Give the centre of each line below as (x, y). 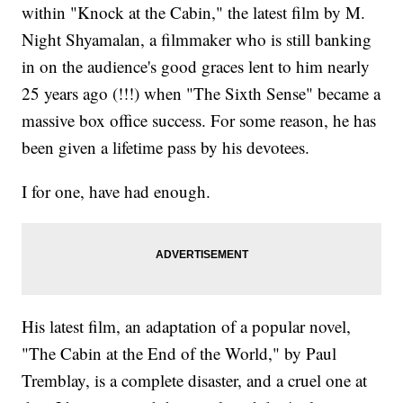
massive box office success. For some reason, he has (199, 121)
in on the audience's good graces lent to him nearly (196, 67)
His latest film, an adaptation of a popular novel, (187, 327)
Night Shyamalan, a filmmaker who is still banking (197, 40)
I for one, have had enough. (116, 192)
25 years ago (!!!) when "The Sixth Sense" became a (201, 94)
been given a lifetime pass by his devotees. (166, 148)
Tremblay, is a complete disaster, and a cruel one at (195, 381)
